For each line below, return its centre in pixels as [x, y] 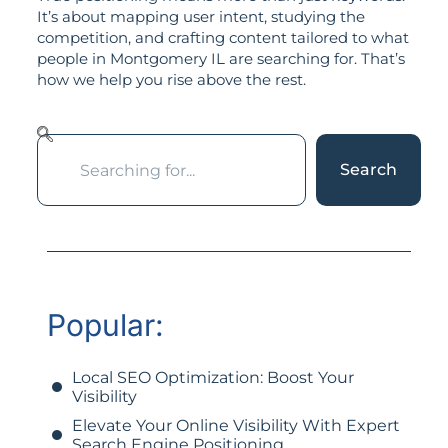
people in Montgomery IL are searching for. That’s [220, 58]
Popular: [105, 325]
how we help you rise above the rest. [171, 79]
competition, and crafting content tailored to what [222, 37]
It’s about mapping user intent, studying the [200, 16]
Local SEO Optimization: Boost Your [212, 378]
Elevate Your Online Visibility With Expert [235, 426]
